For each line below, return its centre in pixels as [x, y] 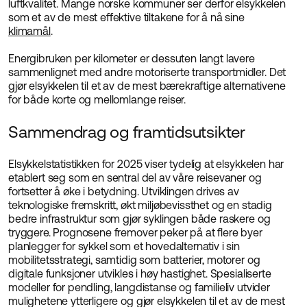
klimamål [29, 31]
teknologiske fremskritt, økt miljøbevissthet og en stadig [140, 205]
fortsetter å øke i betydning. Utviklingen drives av [124, 191]
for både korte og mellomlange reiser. [97, 99]
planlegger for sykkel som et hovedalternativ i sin [124, 246]
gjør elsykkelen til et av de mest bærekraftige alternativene [147, 86]
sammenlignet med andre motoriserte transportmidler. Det [147, 72]
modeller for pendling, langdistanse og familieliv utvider [139, 287]
